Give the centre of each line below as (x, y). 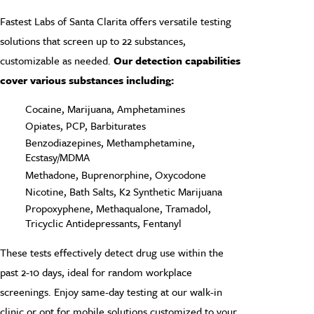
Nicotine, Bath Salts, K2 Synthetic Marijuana (123, 191)
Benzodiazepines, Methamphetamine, (110, 143)
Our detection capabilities (177, 61)
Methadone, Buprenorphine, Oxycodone (115, 174)
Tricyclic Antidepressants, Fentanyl (103, 223)
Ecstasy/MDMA (57, 157)
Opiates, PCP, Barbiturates (85, 126)
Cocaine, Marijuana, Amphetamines (105, 109)
